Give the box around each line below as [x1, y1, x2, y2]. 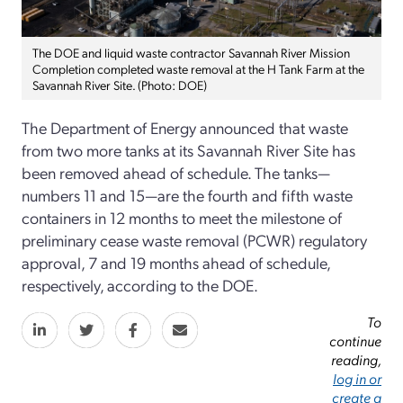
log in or [333, 369, 381, 389]
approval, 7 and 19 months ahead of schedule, [22, 252, 330, 273]
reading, [331, 350, 381, 370]
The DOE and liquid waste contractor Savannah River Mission [32, 44, 350, 61]
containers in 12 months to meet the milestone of [22, 207, 342, 228]
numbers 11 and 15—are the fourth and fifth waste [22, 184, 353, 206]
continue [329, 331, 381, 351]
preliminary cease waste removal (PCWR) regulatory [22, 229, 367, 251]
